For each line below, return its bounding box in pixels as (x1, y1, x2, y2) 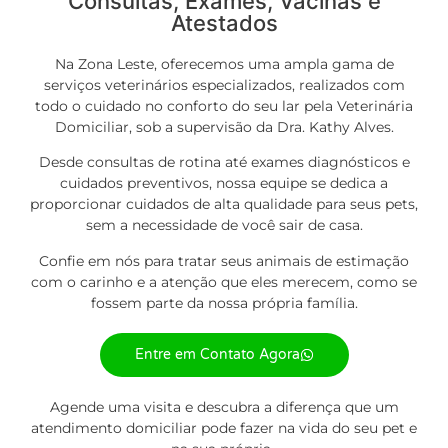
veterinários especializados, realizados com (100, 75, 405, 94)
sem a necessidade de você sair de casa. (85, 216, 363, 235)
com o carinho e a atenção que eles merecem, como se (31, 272, 417, 291)
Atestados (170, 9, 278, 36)
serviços (43, 75, 101, 94)
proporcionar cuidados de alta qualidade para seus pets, (30, 195, 418, 214)
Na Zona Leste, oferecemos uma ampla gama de (54, 54, 394, 73)
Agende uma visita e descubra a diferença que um (49, 398, 399, 417)
